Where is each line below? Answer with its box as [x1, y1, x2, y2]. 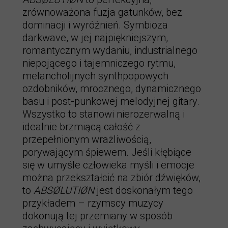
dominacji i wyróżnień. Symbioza [22, 19, 168, 31]
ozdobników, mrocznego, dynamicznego [22, 82, 201, 95]
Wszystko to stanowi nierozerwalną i [22, 108, 185, 120]
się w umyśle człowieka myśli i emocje [22, 159, 194, 171]
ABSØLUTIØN [34, 184, 94, 196]
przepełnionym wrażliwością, [22, 133, 151, 146]
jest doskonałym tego [94, 184, 193, 196]
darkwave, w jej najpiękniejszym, [22, 32, 168, 44]
